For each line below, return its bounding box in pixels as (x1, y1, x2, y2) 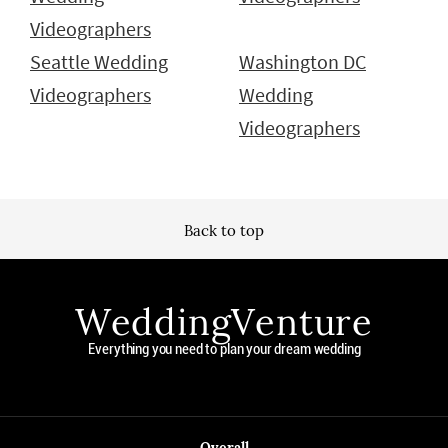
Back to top (184, 220, 264, 240)
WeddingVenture (74, 298, 374, 345)
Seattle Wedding (30, 49, 168, 74)
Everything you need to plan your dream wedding (88, 339, 361, 358)
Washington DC (239, 49, 366, 74)
